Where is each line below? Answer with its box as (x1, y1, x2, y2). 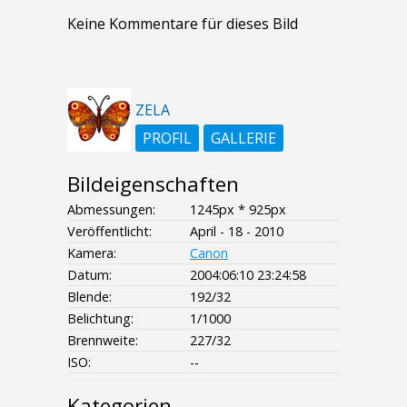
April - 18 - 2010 (190, 222, 283, 240)
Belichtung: (67, 309, 134, 327)
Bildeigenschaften (67, 169, 239, 198)
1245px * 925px (190, 200, 286, 218)
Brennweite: (67, 331, 138, 349)
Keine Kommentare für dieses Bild (67, 13, 298, 34)
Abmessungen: (67, 200, 155, 218)
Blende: (67, 287, 112, 305)
